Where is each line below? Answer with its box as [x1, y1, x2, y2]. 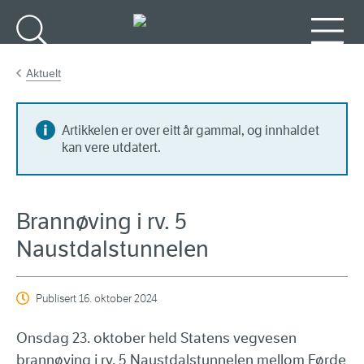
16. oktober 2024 [79, 292, 157, 306]
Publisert [36, 292, 79, 306]
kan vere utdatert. [62, 140, 161, 156]
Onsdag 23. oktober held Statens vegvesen [16, 329, 297, 348]
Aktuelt [26, 66, 61, 81]
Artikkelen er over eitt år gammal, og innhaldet [62, 123, 319, 139]
